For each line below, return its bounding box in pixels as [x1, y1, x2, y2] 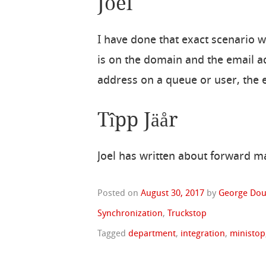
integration [180, 229, 226, 239]
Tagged [97, 229, 129, 239]
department [128, 229, 176, 239]
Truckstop [167, 209, 207, 219]
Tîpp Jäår [97, 108, 179, 131]
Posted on [97, 189, 141, 199]
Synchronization [97, 209, 163, 219]
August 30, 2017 [141, 189, 205, 199]
